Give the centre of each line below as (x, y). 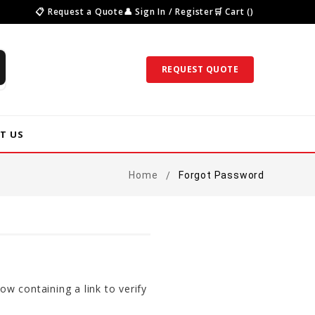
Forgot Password (221, 175)
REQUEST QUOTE (200, 69)
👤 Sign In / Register (168, 12)
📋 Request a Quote (79, 12)
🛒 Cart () (233, 12)
